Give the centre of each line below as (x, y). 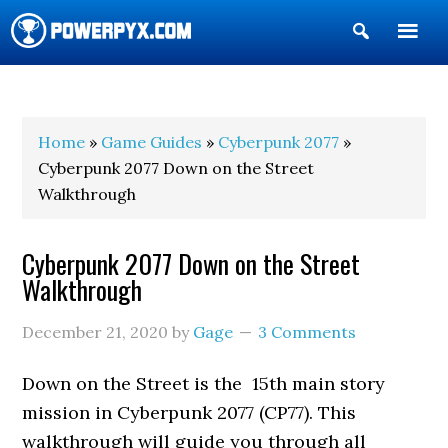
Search (401, 63)
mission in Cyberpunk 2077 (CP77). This (189, 412)
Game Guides (152, 142)
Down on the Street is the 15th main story (204, 383)
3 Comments (307, 332)
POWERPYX (66, 88)
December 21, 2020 (95, 332)
